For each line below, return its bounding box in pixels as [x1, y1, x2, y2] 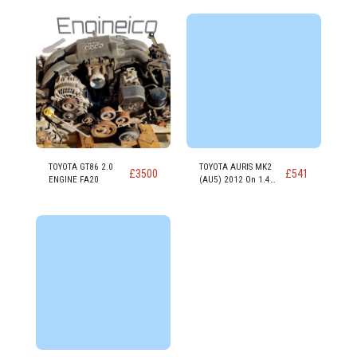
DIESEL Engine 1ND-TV [199, 187, 283, 198]
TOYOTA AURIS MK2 [199, 162, 272, 172]
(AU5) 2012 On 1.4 [199, 175, 270, 185]
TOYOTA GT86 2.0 [49, 162, 113, 172]
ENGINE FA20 [49, 175, 99, 185]
